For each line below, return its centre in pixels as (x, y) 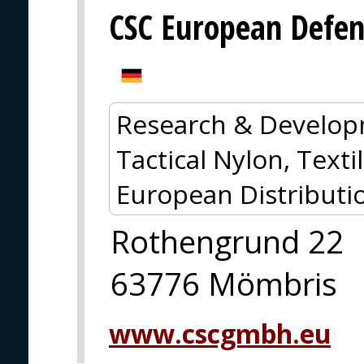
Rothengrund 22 (227, 241)
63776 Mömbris (224, 283)
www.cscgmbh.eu (220, 333)
